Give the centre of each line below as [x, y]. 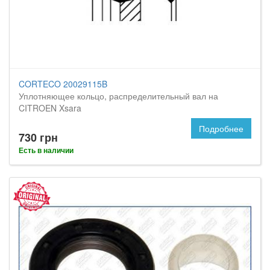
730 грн [38, 137]
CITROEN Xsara [50, 108]
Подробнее [221, 128]
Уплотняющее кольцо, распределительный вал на [118, 96]
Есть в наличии [46, 150]
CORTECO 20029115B [63, 84]
